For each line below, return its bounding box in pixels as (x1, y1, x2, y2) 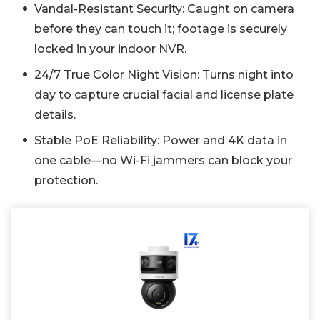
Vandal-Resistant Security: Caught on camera (34, 2, 294, 16)
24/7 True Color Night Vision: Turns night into (34, 68, 294, 82)
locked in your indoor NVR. (34, 42, 186, 56)
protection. (34, 174, 98, 188)
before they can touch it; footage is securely (34, 22, 287, 36)
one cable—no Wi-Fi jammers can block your (34, 154, 292, 168)
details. (34, 108, 76, 122)
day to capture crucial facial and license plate (34, 88, 294, 102)
